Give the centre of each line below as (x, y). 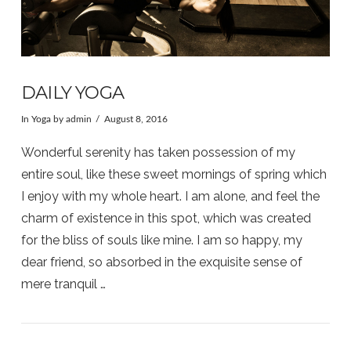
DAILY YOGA (72, 93)
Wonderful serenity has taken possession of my (158, 152)
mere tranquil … (63, 284)
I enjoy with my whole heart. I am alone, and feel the (170, 196)
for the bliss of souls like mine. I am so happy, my (161, 240)
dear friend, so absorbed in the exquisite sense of (161, 262)
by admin (71, 119)
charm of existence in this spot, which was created (166, 218)
